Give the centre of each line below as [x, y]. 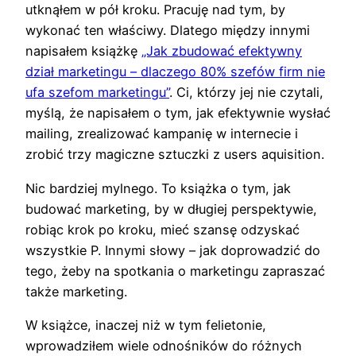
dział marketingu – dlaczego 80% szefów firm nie [175, 72]
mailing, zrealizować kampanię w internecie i [162, 134]
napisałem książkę [83, 51]
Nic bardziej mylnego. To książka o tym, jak [158, 188]
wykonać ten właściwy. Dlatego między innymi [168, 31]
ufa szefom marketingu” [97, 93]
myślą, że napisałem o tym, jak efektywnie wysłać [178, 113]
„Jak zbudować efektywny [222, 51]
